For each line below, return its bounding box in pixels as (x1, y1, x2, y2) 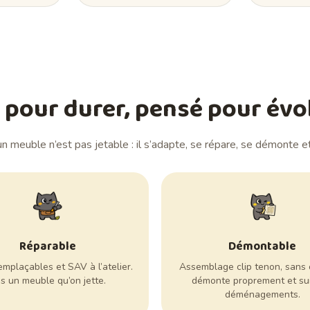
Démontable (228, 237, 297, 257)
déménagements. (224, 288, 300, 302)
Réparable (19, 237, 76, 257)
